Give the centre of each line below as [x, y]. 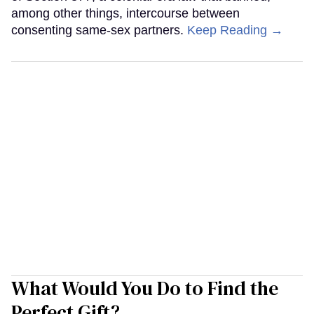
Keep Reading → [235, 30]
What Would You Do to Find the [145, 288]
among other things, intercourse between [125, 13]
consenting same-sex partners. [99, 30]
